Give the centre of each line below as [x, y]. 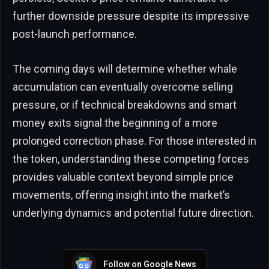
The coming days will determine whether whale [125, 69]
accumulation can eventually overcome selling [123, 87]
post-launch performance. [75, 34]
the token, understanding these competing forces [131, 159]
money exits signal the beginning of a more [115, 123]
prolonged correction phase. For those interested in [134, 141]
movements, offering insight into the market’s [121, 195]
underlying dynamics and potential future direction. [133, 213]
